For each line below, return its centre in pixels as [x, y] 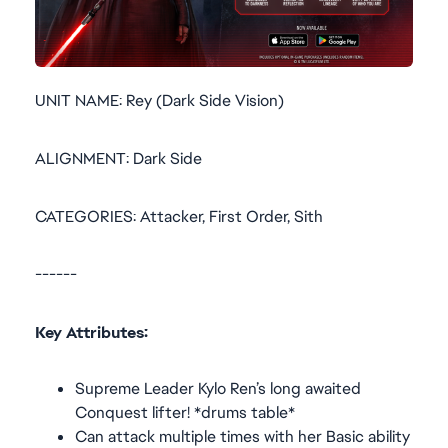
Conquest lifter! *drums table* [185, 412]
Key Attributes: [91, 332]
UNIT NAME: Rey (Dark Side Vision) [159, 100]
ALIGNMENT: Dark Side [118, 158]
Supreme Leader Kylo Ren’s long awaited [218, 388]
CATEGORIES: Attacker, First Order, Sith [179, 216]
